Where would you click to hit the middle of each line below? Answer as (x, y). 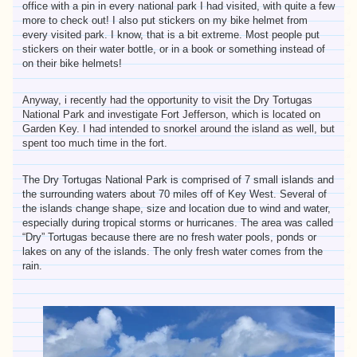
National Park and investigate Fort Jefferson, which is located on (171, 114)
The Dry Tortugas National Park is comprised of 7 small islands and (178, 179)
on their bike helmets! (72, 63)
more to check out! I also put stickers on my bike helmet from (165, 20)
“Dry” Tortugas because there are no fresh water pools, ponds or (169, 237)
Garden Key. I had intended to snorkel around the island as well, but (178, 128)
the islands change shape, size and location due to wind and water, (177, 208)
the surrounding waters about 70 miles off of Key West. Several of (175, 194)
